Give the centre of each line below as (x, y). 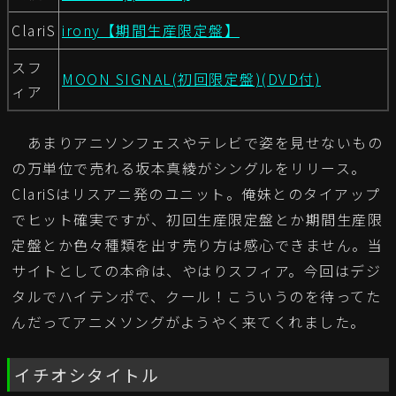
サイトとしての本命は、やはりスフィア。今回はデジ (196, 271)
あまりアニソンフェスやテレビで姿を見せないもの (197, 143)
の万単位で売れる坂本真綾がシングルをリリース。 (189, 168)
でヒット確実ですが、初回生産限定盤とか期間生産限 (197, 220)
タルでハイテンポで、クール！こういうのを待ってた (196, 297)
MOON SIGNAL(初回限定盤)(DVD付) (191, 79)
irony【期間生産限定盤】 (151, 30)
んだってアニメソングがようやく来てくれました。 (189, 322)
